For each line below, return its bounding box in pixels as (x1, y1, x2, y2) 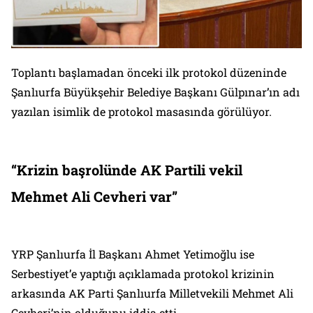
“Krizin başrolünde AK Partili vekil (11, 161, 242, 180)
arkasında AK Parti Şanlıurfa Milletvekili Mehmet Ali (11, 286, 293, 301)
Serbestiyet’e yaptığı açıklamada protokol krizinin (11, 266, 275, 282)
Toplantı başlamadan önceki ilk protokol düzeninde (11, 65, 286, 80)
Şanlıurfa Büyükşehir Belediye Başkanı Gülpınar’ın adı (11, 85, 300, 100)
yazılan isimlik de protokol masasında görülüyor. (11, 104, 272, 119)
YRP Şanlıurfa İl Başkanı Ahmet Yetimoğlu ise (11, 247, 254, 262)
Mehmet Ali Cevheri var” (11, 187, 177, 206)
